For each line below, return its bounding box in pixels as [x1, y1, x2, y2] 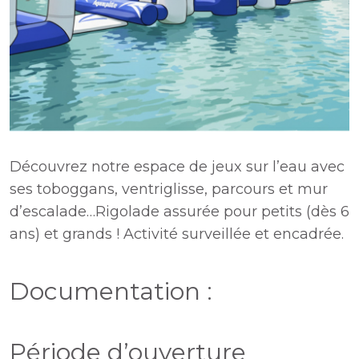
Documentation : [10, 276, 212, 306]
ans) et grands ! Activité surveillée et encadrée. [10, 225, 344, 243]
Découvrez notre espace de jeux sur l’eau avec [10, 158, 345, 175]
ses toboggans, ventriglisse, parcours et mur [10, 180, 328, 198]
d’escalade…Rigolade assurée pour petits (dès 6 [10, 203, 349, 220]
